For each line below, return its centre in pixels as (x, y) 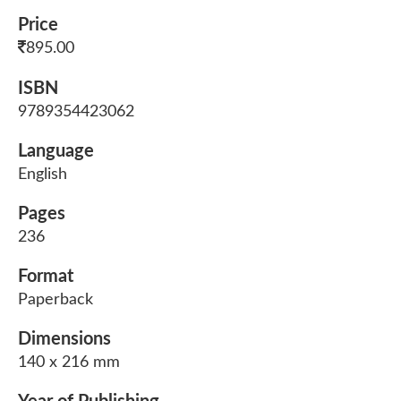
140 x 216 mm (69, 362)
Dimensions (64, 339)
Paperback (55, 299)
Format (46, 276)
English (43, 174)
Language (56, 151)
